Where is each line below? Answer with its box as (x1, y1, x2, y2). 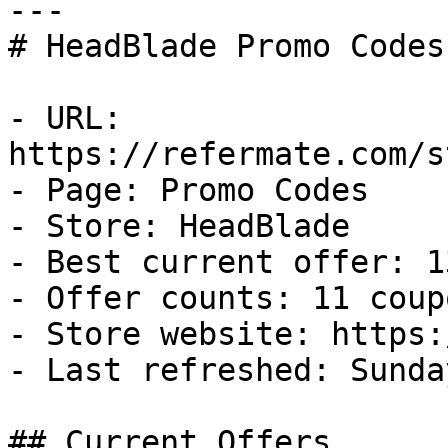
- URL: (8, 100, 122, 136)
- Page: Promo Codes (8, 172, 369, 208)
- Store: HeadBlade (8, 208, 350, 244)
